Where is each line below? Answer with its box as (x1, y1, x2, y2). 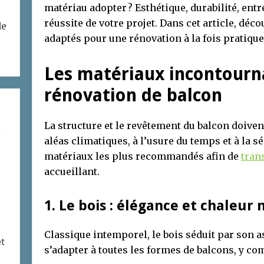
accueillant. (44, 165, 100, 177)
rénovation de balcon (44, 84, 222, 105)
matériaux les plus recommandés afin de (44, 150, 241, 162)
